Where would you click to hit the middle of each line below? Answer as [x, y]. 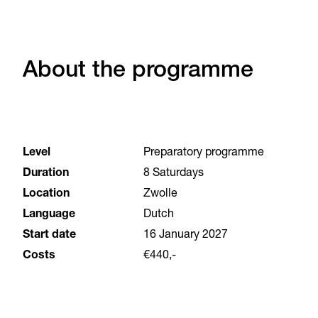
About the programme [138, 71]
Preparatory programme [204, 154]
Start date [49, 236]
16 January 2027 [186, 236]
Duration [46, 174]
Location [46, 195]
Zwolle [160, 195]
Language [49, 215]
